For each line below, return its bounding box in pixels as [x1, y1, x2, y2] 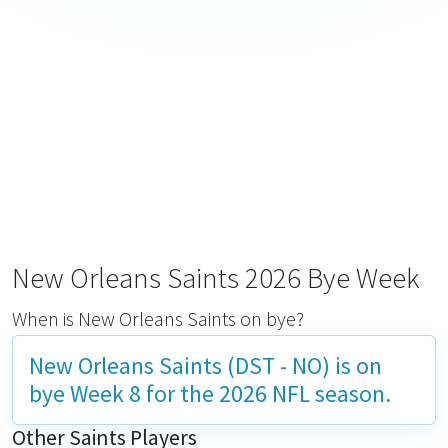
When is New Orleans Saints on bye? [12, 306, 304, 331]
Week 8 [70, 379, 141, 408]
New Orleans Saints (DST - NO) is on [29, 351, 382, 380]
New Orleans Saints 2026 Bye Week [12, 260, 420, 296]
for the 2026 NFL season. [141, 379, 391, 408]
